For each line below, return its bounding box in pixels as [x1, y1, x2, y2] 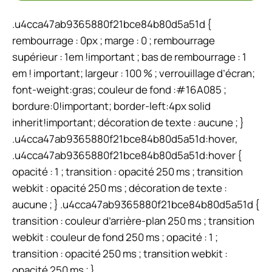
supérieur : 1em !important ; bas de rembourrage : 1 [12, 50, 246, 64]
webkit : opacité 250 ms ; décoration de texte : [12, 181, 227, 195]
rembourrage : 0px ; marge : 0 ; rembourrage [12, 33, 215, 48]
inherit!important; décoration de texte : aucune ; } [12, 115, 244, 130]
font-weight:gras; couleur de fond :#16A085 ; [12, 83, 226, 97]
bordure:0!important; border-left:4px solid [12, 99, 211, 114]
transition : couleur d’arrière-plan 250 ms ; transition [12, 214, 254, 228]
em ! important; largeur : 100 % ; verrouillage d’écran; [12, 66, 255, 81]
